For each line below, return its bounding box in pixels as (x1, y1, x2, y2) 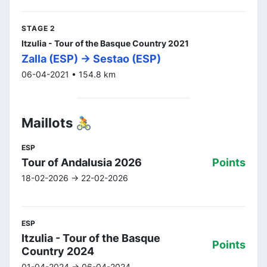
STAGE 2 (21, 23, 56, 33)
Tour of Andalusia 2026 (21, 156, 142, 169)
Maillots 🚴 (21, 114, 92, 131)
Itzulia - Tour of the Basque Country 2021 (21, 38, 189, 48)
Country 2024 (21, 244, 94, 257)
